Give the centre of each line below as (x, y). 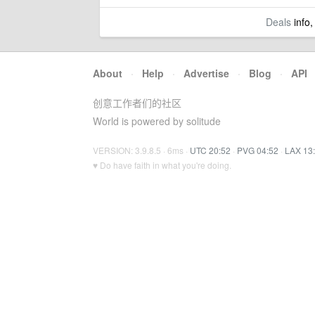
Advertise (206, 73)
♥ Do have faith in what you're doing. (162, 165)
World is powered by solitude (157, 121)
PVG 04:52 (258, 150)
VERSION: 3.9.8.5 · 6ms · (141, 150)
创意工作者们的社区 (137, 103)
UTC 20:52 (210, 150)
